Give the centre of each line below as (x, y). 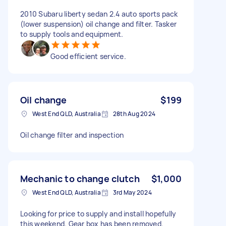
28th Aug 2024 (134, 114)
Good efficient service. (88, 56)
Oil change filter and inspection (72, 135)
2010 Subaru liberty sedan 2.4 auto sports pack (99, 14)
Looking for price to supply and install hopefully (98, 213)
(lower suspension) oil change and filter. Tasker (98, 24)
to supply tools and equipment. (72, 34)
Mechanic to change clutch (80, 178)
